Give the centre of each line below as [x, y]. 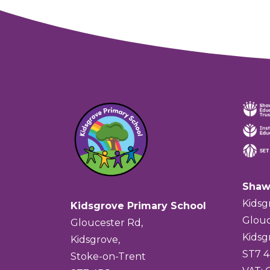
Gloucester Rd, [107, 223]
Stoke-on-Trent [108, 257]
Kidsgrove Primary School [138, 206]
